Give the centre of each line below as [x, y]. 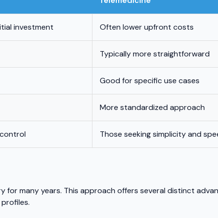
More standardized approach [152, 108]
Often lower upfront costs [147, 27]
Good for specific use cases [150, 81]
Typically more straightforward [155, 54]
